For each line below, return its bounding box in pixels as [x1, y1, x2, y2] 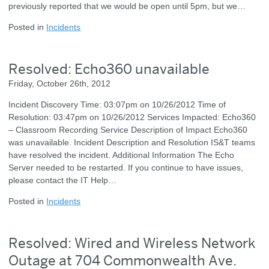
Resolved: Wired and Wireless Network [8, 234, 256, 252]
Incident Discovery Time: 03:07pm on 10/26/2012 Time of [8, 100, 226, 110]
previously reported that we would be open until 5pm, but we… [8, 1, 246, 11]
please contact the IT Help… [8, 175, 117, 186]
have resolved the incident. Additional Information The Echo [8, 150, 235, 160]
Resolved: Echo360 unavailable [8, 59, 210, 77]
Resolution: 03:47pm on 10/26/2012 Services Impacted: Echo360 [8, 112, 256, 122]
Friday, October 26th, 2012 [8, 78, 111, 88]
